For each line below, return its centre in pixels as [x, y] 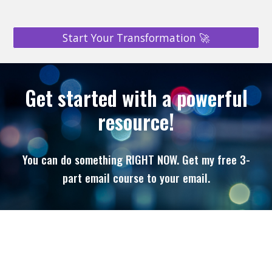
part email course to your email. [136, 178]
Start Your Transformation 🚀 [136, 38]
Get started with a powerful [136, 98]
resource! [136, 121]
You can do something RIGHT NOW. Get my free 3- [136, 159]
